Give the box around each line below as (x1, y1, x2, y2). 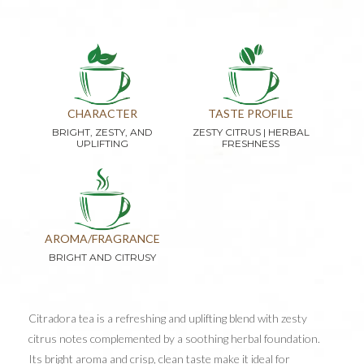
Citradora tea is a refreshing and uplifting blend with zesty (28, 311, 307, 326)
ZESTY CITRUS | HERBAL (192, 126, 310, 139)
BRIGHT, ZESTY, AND (52, 126, 154, 139)
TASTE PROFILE (208, 106, 294, 121)
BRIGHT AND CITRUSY (49, 251, 157, 264)
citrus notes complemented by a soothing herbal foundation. (28, 331, 320, 346)
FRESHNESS (222, 137, 280, 150)
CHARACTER (67, 106, 138, 121)
